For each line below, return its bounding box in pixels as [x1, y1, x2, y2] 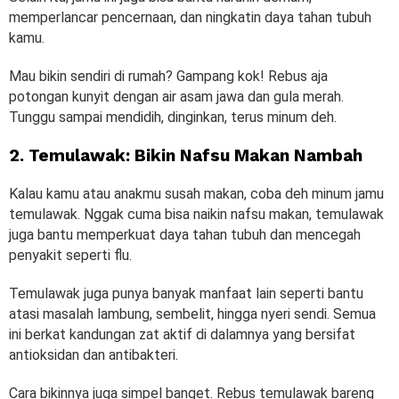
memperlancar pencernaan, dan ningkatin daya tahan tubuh [9, 8, 371, 26]
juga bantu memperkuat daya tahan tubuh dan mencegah [9, 225, 361, 243]
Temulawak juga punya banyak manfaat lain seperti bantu [9, 284, 363, 302]
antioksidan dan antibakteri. [9, 346, 178, 363]
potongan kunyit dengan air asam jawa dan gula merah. [9, 87, 344, 105]
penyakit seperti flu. [9, 246, 132, 264]
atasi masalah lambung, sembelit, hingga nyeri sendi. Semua [9, 305, 376, 322]
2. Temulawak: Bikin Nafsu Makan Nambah [9, 144, 362, 166]
